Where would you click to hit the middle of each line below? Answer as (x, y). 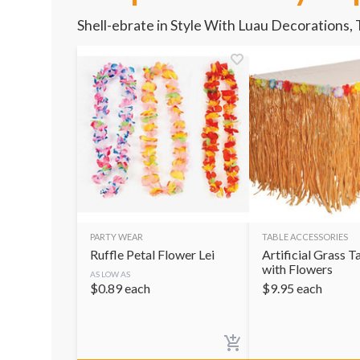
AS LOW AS (110, 274)
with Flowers (297, 268)
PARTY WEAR (117, 236)
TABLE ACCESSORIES (305, 236)
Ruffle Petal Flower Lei (152, 254)
